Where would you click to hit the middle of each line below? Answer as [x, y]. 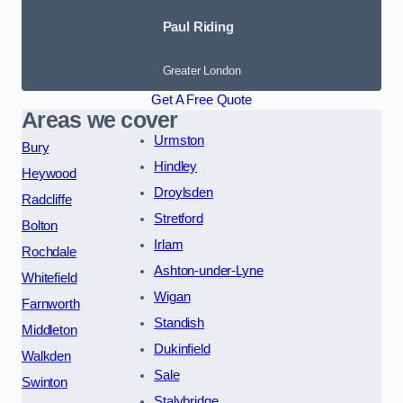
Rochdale [49, 251]
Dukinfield [182, 349]
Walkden [46, 356]
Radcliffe [47, 199]
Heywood [49, 173]
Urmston [179, 140]
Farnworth [51, 304]
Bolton [40, 225]
